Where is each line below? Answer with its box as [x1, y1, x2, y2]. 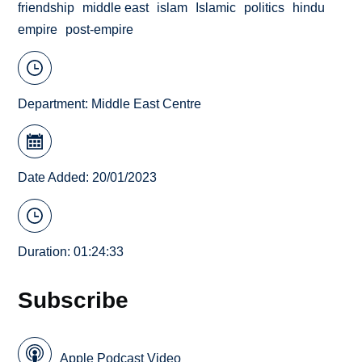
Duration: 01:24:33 [18, 244, 124, 259]
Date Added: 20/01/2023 [18, 170, 158, 185]
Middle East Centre [91, 96, 202, 111]
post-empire [65, 23, 134, 37]
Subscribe [18, 286, 129, 313]
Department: [18, 96, 92, 111]
